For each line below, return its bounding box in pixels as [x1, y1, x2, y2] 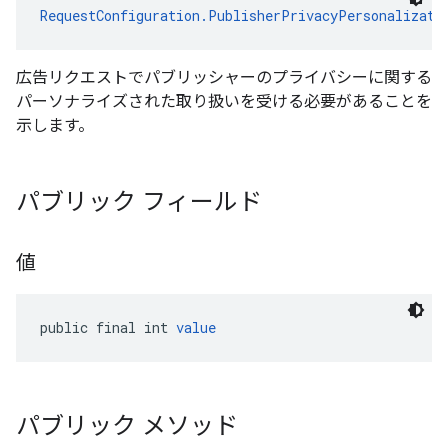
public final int [40, 318, 176, 337]
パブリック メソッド [16, 411, 238, 441]
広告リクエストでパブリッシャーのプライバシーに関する [16, 68, 432, 87]
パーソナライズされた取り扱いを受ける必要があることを [16, 92, 432, 111]
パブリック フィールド [16, 187, 262, 217]
